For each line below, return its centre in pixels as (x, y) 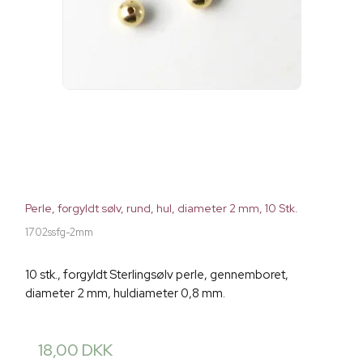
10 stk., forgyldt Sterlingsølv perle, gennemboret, (157, 275)
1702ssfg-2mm (59, 233)
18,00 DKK (75, 350)
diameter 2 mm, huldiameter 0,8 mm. (125, 294)
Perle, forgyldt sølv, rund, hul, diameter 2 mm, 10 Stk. (162, 209)
